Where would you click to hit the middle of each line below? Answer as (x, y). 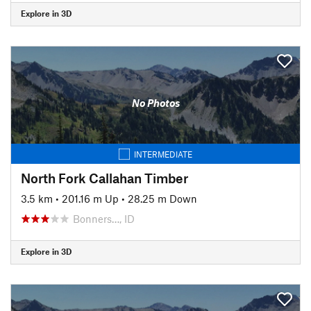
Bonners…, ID (104, 218)
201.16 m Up (90, 198)
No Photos (155, 103)
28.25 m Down (162, 198)
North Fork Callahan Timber (104, 178)
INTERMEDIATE (163, 154)
